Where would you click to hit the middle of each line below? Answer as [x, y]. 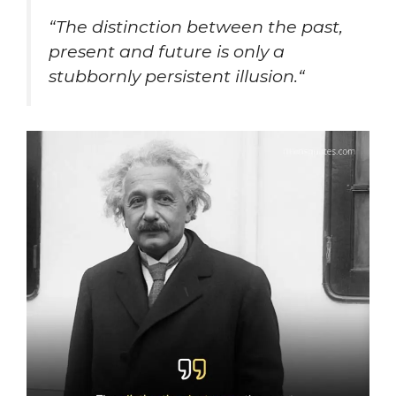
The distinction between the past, [199, 26]
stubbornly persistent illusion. [173, 76]
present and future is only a [167, 51]
